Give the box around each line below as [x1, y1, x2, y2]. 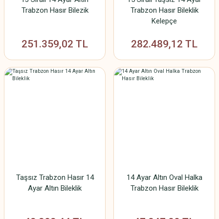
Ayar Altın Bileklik [28, 184, 82, 193]
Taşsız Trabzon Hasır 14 [16, 173, 94, 182]
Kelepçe [152, 17, 177, 25]
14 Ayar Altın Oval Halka [126, 173, 202, 182]
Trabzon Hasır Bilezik [21, 6, 88, 15]
